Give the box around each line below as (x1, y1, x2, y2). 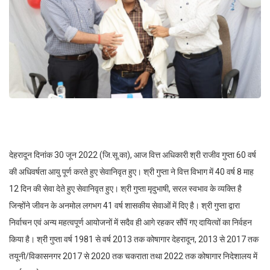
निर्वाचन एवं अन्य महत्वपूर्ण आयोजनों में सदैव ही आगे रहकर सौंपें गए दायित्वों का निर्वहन (9, 218, 252, 228)
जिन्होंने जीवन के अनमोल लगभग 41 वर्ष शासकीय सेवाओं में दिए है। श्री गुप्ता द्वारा (9, 201, 240, 211)
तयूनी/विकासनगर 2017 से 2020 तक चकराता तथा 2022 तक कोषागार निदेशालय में (9, 251, 257, 262)
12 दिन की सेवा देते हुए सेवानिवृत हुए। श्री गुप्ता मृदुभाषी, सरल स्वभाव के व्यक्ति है (9, 184, 242, 194)
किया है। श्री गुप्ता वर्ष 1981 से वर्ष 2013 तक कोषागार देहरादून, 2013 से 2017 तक (9, 234, 259, 245)
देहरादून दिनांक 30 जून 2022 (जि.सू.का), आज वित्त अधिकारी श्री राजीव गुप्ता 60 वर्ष (9, 150, 256, 160)
